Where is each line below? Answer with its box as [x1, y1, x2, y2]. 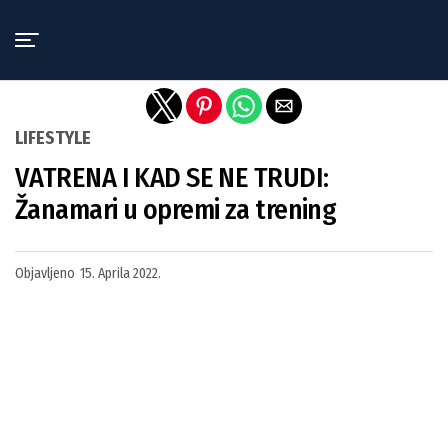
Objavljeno [15, 265, 75, 282]
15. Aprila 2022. [80, 265, 161, 282]
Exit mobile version [151, 13, 297, 33]
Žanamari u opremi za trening [15, 193, 337, 226]
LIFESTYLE [15, 127, 91, 149]
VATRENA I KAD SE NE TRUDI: [15, 161, 329, 194]
